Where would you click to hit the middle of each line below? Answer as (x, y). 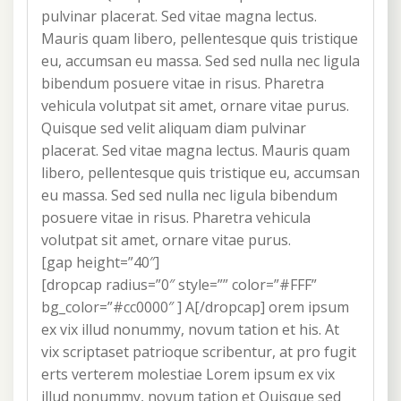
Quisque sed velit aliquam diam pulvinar (174, 128)
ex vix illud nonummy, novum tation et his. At (190, 330)
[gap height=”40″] (100, 263)
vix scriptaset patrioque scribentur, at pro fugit (199, 352)
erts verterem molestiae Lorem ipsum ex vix (188, 375)
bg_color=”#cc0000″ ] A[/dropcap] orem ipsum (195, 307)
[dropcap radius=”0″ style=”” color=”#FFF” (179, 285)
